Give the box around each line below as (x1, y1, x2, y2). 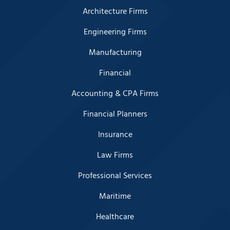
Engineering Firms (83, 25, 147, 39)
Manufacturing (88, 46, 142, 60)
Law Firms (97, 148, 133, 162)
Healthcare (96, 210, 134, 224)
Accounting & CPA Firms (71, 87, 159, 101)
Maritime (99, 189, 131, 203)
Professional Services (78, 169, 152, 183)
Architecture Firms (82, 5, 148, 18)
